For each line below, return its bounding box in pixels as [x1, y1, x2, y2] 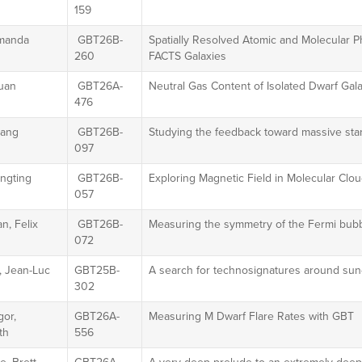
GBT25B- [74, 262, 120, 279]
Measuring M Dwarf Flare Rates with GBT [148, 308, 354, 325]
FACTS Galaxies [148, 48, 226, 65]
